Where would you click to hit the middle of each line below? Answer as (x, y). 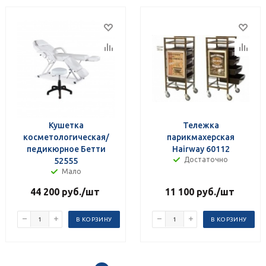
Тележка (201, 125)
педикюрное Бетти (66, 149)
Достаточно (206, 159)
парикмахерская (201, 137)
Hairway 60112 (201, 149)
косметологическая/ (66, 137)
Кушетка (66, 125)
